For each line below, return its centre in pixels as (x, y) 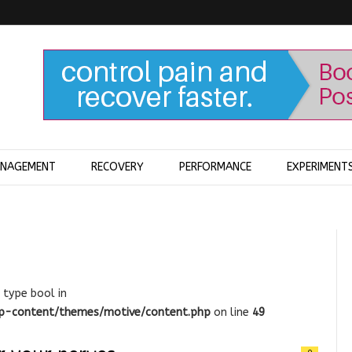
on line (231, 312)
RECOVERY (117, 167)
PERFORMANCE (215, 167)
